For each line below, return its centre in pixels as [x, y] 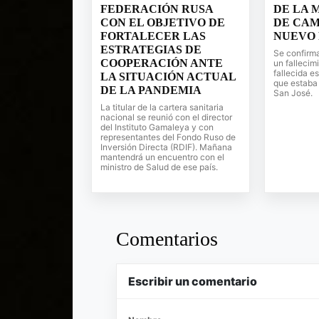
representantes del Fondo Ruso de [168, 137]
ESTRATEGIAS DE [151, 49]
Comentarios [167, 239]
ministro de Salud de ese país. [159, 167]
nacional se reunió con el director [166, 117]
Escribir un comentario [193, 281]
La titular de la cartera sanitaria [162, 107]
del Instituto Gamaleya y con [157, 127]
